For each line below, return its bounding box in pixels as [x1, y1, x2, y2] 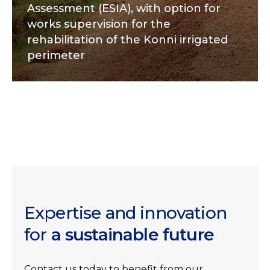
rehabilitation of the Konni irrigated [27, 33, 228, 46]
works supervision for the [27, 17, 171, 31]
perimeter [27, 49, 85, 62]
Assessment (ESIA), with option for [27, 2, 221, 15]
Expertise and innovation [24, 202, 227, 223]
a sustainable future [51, 224, 214, 245]
